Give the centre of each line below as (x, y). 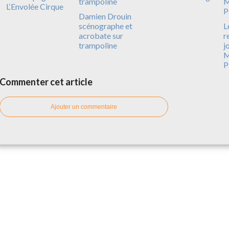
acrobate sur (101, 35)
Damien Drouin (105, 16)
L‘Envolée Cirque (35, 6)
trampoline (98, 45)
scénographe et (105, 26)
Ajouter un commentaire (84, 107)
